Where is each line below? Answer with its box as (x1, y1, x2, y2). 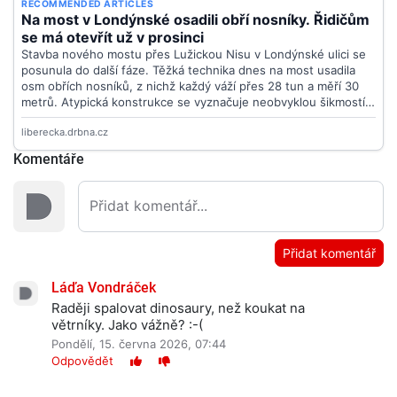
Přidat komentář (283, 245, 376, 261)
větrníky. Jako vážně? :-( (51, 316, 203, 334)
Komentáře (13, 151, 84, 168)
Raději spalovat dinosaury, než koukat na (51, 300, 305, 317)
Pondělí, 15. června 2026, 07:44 (51, 337, 226, 352)
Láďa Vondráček (51, 279, 156, 297)
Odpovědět (51, 354, 113, 369)
